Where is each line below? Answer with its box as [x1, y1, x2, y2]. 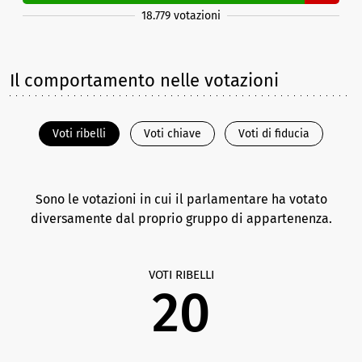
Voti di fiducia [238, 126, 310, 141]
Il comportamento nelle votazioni [10, 69, 279, 92]
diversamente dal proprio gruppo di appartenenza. [30, 211, 332, 227]
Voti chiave [143, 126, 201, 141]
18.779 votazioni [141, 9, 221, 23]
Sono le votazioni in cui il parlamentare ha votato [35, 192, 327, 208]
